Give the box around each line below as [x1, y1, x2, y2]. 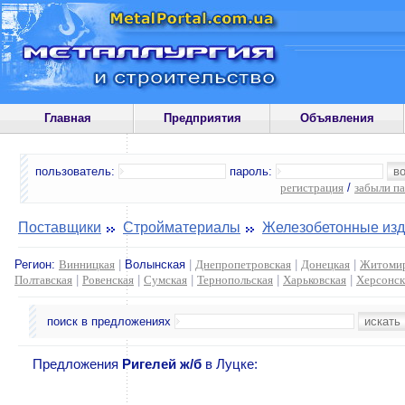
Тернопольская [197, 273, 273, 287]
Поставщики [18, 220, 101, 235]
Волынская [125, 258, 185, 271]
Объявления [300, 111, 375, 125]
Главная [43, 111, 91, 125]
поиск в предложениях [47, 315, 174, 328]
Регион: [14, 258, 59, 271]
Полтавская [14, 273, 72, 287]
